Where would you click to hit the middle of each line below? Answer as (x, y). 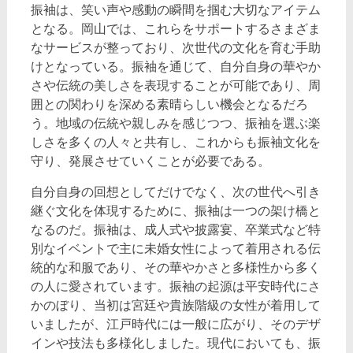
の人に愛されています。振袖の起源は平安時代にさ (175, 286)
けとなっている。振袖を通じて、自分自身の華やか (175, 66)
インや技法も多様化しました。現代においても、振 (175, 343)
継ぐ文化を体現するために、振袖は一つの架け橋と (175, 210)
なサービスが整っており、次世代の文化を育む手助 (175, 47)
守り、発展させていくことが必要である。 (150, 161)
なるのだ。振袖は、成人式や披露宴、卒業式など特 (175, 229)
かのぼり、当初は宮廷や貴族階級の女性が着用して (175, 305)
